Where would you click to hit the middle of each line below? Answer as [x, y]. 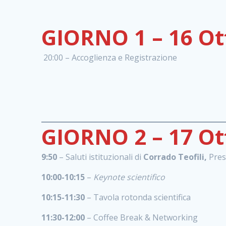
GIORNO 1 [94, 37]
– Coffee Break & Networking [143, 217]
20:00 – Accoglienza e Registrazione [109, 57]
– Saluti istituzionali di [100, 157]
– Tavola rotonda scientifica [138, 197]
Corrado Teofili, [175, 157]
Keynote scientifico [129, 177]
